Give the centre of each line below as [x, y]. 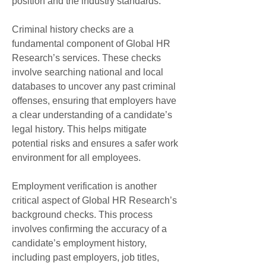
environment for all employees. [76, 158]
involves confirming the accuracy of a [89, 229]
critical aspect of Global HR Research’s [94, 200]
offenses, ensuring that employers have [94, 101]
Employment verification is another [84, 186]
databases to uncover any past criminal [94, 86]
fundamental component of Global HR [91, 44]
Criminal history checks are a [73, 29]
